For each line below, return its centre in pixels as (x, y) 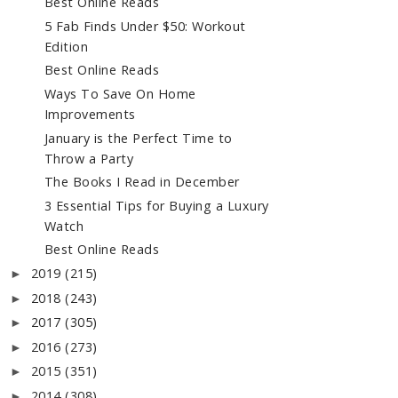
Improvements (90, 115)
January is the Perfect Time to (138, 138)
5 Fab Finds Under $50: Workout (145, 26)
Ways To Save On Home (120, 94)
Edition (66, 46)
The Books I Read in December (142, 182)
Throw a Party (89, 158)
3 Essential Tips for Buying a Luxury (156, 205)
